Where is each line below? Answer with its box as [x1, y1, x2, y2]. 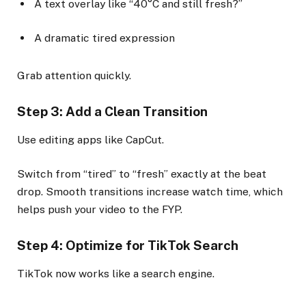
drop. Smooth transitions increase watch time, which [17, 184, 283, 198]
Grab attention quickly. [17, 68, 131, 82]
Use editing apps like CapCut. [17, 133, 164, 146]
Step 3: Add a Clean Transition [17, 104, 208, 120]
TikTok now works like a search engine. [17, 266, 214, 280]
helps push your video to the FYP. [17, 202, 182, 216]
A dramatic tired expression [34, 31, 175, 45]
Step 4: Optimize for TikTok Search [17, 238, 238, 253]
